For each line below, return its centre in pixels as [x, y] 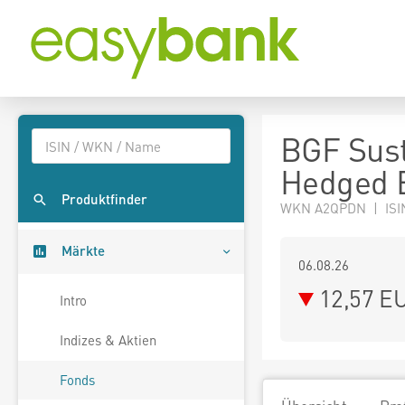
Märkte [83, 251]
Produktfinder [104, 199]
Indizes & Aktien [108, 340]
